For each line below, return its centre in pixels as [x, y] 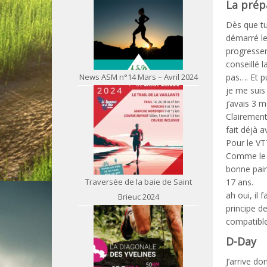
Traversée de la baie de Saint [138, 182]
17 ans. [240, 182]
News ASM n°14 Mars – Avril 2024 [138, 77]
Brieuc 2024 [138, 197]
